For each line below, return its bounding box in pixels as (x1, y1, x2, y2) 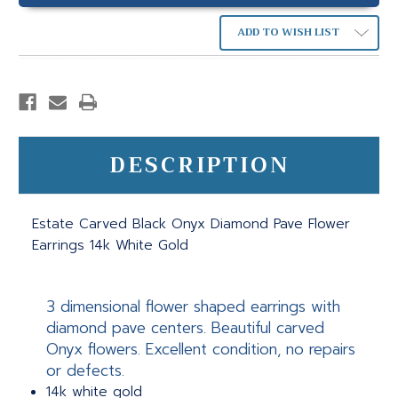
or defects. (46, 359, 125, 383)
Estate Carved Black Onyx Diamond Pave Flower (32, 214, 350, 235)
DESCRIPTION (108, 147, 290, 185)
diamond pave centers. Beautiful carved (46, 316, 325, 340)
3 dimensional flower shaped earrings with (46, 295, 341, 319)
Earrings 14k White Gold (32, 235, 188, 256)
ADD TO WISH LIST (236, 23, 339, 42)
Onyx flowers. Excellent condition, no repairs (46, 338, 356, 362)
